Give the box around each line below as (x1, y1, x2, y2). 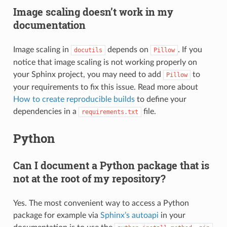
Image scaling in (13, 45, 71, 54)
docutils (73, 46, 102, 54)
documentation (13, 18, 86, 31)
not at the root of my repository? (13, 171, 166, 185)
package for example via (13, 211, 100, 219)
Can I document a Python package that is (13, 158, 209, 172)
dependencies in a (13, 107, 79, 116)
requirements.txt (81, 108, 138, 116)
